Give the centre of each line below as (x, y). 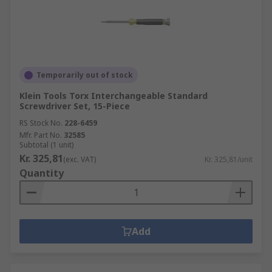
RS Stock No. (41, 123)
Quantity (42, 173)
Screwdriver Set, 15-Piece (75, 106)
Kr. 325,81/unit (229, 159)
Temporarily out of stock (85, 75)
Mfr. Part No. (41, 135)
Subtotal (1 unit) (46, 145)
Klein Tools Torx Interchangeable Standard (114, 96)
